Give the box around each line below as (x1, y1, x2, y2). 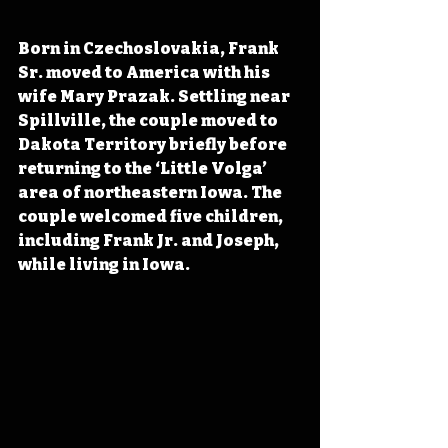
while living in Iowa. (18, 255, 190, 275)
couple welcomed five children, (18, 207, 286, 227)
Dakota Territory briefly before (18, 135, 290, 155)
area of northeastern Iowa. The (18, 183, 285, 203)
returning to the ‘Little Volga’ (18, 159, 270, 179)
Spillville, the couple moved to (18, 111, 281, 131)
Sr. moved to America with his (18, 63, 273, 83)
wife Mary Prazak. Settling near (18, 87, 293, 107)
